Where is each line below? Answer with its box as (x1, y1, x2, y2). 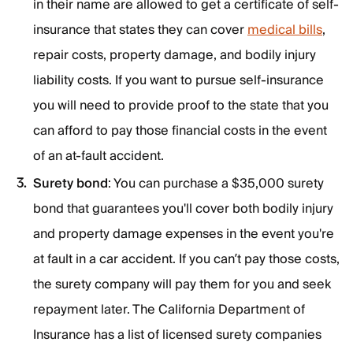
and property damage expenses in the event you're (33, 223, 334, 245)
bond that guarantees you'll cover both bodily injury (33, 198, 333, 220)
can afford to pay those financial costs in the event (33, 120, 327, 142)
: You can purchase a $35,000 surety (108, 173, 324, 195)
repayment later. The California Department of (33, 299, 305, 321)
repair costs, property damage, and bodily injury (33, 44, 316, 66)
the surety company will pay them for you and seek (33, 273, 331, 295)
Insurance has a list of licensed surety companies (33, 324, 321, 346)
